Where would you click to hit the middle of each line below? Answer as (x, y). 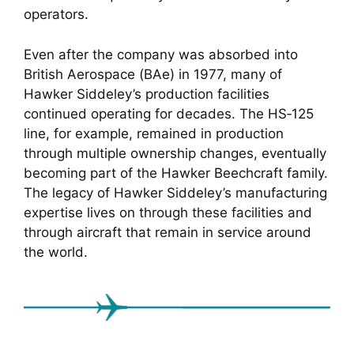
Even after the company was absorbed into (161, 54)
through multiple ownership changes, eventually (175, 153)
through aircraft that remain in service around (168, 232)
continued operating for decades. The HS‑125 (169, 113)
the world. (56, 252)
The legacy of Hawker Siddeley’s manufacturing (175, 192)
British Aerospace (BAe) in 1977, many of (153, 74)
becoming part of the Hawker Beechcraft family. (176, 173)
